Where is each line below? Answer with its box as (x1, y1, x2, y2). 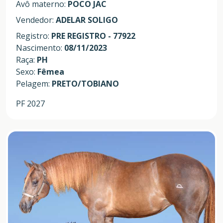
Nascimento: (16, 42, 64, 53)
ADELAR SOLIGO (56, 14, 118, 25)
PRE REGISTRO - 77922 (51, 30, 135, 41)
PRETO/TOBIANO (52, 78, 119, 89)
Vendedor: (16, 14, 56, 25)
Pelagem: (16, 78, 52, 89)
